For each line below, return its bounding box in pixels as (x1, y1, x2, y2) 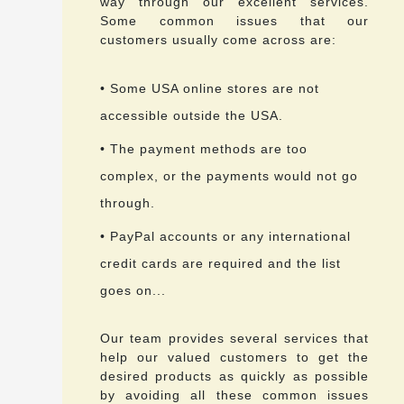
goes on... (100, 283, 166, 298)
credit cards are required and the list (100, 256, 341, 271)
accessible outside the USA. (100, 108, 283, 124)
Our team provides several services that (100, 331, 370, 346)
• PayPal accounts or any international (100, 229, 351, 244)
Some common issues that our (100, 14, 370, 29)
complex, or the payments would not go (100, 169, 358, 184)
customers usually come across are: (100, 32, 336, 48)
